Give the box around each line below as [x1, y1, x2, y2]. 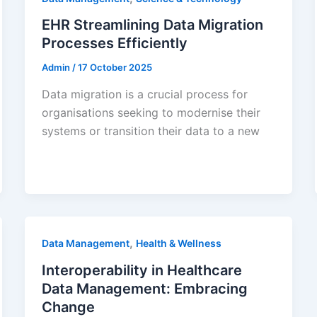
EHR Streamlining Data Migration [41, 16, 263, 34]
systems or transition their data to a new [41, 124, 260, 139]
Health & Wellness [135, 237, 221, 250]
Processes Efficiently [41, 35, 188, 52]
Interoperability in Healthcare [41, 261, 242, 279]
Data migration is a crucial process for [41, 87, 248, 102]
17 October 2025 [77, 62, 152, 74]
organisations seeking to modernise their [41, 105, 260, 120]
